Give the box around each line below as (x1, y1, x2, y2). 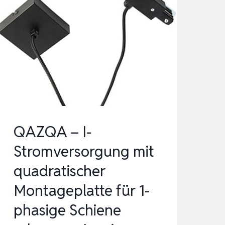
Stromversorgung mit (13, 142, 154, 162)
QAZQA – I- (13, 122, 91, 142)
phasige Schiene (13, 200, 121, 220)
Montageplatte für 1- (13, 181, 150, 201)
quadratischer (13, 161, 105, 181)
